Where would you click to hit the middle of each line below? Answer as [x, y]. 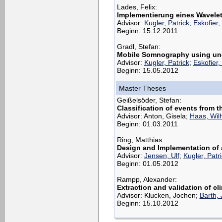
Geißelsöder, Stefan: [149, 100]
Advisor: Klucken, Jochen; [158, 195]
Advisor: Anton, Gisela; [153, 116]
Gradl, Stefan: [139, 46]
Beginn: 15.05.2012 [147, 70]
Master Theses [142, 88]
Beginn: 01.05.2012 [147, 163]
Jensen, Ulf [162, 155]
